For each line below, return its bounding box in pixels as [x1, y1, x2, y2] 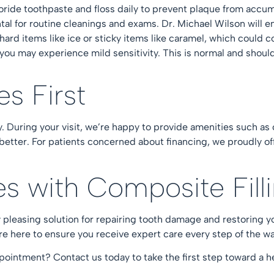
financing [166, 135, 207, 147]
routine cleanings [29, 17, 106, 29]
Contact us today [53, 251, 130, 264]
